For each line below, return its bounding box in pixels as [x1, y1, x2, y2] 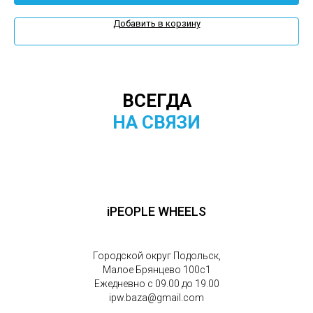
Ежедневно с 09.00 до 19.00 [94, 278, 219, 290]
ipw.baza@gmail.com [109, 292, 204, 304]
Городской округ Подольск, [92, 250, 221, 262]
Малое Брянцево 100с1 [102, 264, 211, 276]
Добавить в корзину [112, 18, 201, 29]
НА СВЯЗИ [112, 112, 201, 133]
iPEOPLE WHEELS [107, 204, 206, 219]
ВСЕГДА [122, 90, 191, 112]
